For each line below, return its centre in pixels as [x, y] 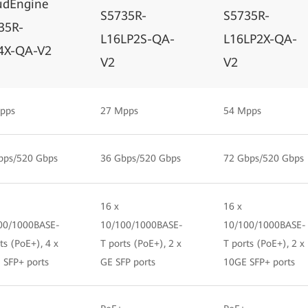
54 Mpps [242, 111]
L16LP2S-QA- [137, 39]
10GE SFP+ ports [259, 262]
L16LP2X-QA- [260, 39]
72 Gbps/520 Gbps [264, 158]
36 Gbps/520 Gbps [141, 158]
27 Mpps [119, 111]
